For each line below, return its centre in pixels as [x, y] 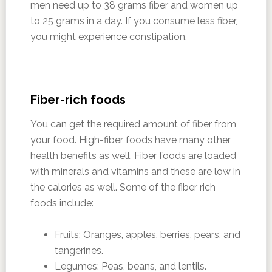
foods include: [62, 203]
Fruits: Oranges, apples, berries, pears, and [147, 235]
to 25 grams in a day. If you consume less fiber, [134, 21]
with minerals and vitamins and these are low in [135, 172]
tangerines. [79, 250]
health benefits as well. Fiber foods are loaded [133, 156]
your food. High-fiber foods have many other [130, 140]
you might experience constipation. [108, 37]
